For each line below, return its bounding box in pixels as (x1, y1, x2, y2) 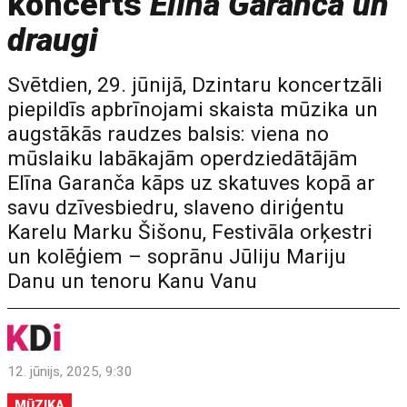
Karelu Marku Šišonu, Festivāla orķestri (7, 220, 373, 244)
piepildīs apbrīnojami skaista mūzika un (7, 97, 379, 122)
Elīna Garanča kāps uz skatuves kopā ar (7, 171, 376, 195)
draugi (7, 21, 99, 59)
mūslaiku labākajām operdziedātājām (7, 146, 359, 171)
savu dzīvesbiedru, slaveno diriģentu (7, 195, 345, 220)
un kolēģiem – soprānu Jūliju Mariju (7, 244, 347, 269)
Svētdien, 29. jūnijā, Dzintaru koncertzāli (7, 73, 383, 97)
